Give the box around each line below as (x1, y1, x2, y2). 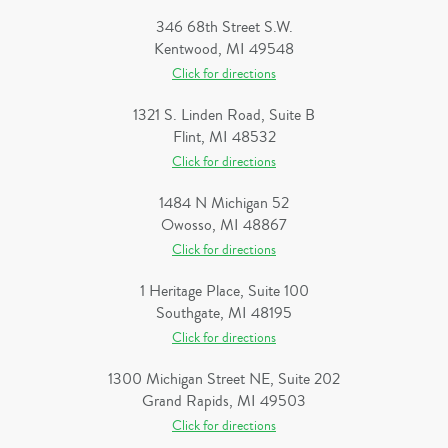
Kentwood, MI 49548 (154, 38, 294, 60)
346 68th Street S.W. (155, 16, 293, 38)
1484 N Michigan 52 (159, 192, 289, 214)
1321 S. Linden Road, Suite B (133, 104, 315, 126)
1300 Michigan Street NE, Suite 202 (108, 368, 340, 390)
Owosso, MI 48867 (161, 214, 287, 236)
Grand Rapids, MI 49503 (142, 390, 306, 412)
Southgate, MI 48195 (156, 302, 292, 324)
